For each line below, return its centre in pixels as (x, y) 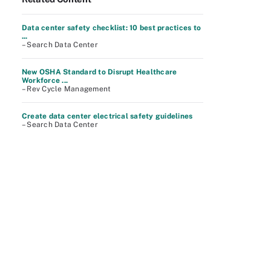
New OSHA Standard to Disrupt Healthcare (100, 72)
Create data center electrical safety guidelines (107, 116)
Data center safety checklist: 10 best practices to (112, 28)
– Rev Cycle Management (67, 89)
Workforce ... (45, 80)
